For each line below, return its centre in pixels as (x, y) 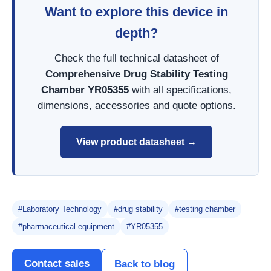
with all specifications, (180, 90)
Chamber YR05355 (85, 90)
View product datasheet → (136, 142)
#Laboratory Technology (60, 209)
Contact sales (57, 263)
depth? (136, 33)
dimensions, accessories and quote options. (136, 106)
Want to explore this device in (136, 12)
